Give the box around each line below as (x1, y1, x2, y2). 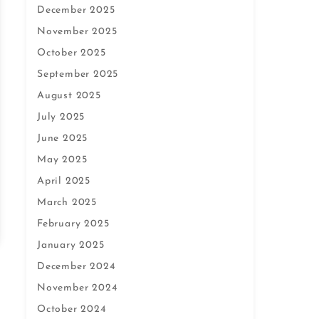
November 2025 (37, 26, 117, 37)
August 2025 (37, 90, 101, 101)
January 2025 (37, 240, 105, 251)
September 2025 (37, 69, 119, 80)
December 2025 (37, 5, 115, 16)
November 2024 (37, 283, 117, 293)
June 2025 (37, 133, 88, 144)
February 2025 (37, 219, 110, 229)
